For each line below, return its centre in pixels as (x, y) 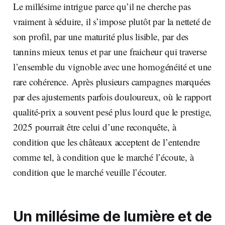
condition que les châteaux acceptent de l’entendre (106, 142)
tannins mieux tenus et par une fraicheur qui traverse (110, 52)
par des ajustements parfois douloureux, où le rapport (112, 97)
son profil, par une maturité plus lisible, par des (101, 37)
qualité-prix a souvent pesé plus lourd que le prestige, (112, 112)
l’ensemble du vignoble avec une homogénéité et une (112, 67)
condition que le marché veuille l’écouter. (90, 172)
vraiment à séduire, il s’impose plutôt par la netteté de (112, 22)
